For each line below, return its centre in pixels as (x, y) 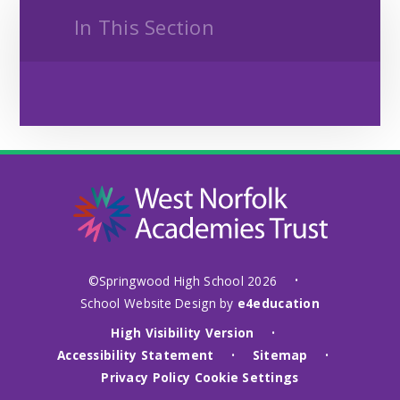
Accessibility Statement (136, 355)
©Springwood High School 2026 (184, 280)
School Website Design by (159, 303)
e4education (278, 303)
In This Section (144, 26)
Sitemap (280, 355)
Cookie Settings (246, 378)
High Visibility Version (183, 333)
